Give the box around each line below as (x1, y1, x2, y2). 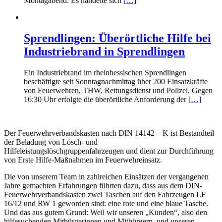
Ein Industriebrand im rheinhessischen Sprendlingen (24, 68, 186, 77)
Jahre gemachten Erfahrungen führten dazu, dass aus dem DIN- (4, 181, 202, 190)
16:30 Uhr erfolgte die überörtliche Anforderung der (24, 95, 188, 104)
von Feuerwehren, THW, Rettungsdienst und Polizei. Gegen (24, 86, 213, 95)
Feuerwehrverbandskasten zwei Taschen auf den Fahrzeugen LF (4, 190, 206, 199)
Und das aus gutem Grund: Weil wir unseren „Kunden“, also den (4, 208, 207, 217)
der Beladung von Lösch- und (4, 137, 98, 146)
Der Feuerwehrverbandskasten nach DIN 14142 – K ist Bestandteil (4, 128, 214, 137)
